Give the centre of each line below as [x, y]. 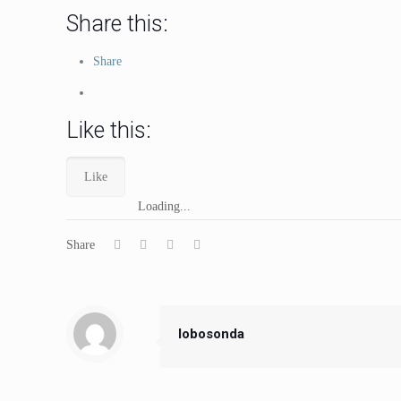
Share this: [118, 24]
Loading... [165, 206]
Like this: [109, 130]
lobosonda [211, 334]
